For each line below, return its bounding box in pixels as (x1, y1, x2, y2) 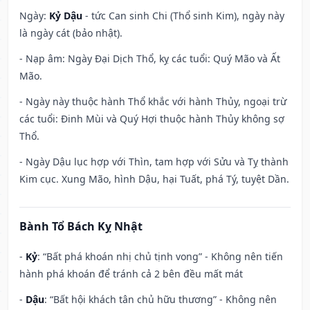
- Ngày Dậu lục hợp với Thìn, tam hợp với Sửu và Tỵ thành (19, 155, 289, 169)
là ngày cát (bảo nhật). (19, 26, 122, 40)
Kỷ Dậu (49, 9, 82, 23)
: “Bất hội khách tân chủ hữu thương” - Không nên (44, 293, 277, 307)
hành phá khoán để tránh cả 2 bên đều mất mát (19, 267, 243, 281)
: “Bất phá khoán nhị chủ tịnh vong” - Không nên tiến (37, 250, 283, 264)
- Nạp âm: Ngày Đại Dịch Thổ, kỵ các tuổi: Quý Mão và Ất (19, 52, 280, 66)
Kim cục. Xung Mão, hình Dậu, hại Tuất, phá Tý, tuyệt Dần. (19, 172, 289, 186)
